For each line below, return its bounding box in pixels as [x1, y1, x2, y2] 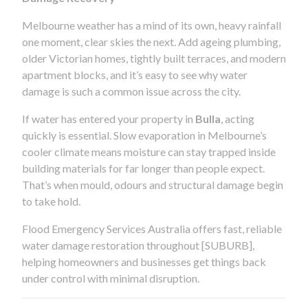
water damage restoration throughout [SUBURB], [22, 238, 254, 252]
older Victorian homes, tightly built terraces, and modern [22, 51, 286, 65]
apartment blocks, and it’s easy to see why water [22, 67, 247, 81]
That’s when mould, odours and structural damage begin [22, 177, 283, 191]
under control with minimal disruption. [22, 271, 199, 285]
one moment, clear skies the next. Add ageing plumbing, [22, 34, 280, 48]
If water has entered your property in [22, 111, 195, 125]
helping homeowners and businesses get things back [22, 254, 266, 268]
